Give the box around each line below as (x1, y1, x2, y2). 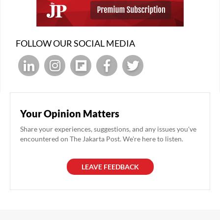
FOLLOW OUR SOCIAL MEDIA (16, 38, 135, 49)
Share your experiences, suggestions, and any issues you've (20, 125, 196, 134)
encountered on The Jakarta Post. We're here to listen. (20, 135, 183, 143)
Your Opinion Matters (20, 108, 119, 120)
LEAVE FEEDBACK (81, 163, 139, 171)
